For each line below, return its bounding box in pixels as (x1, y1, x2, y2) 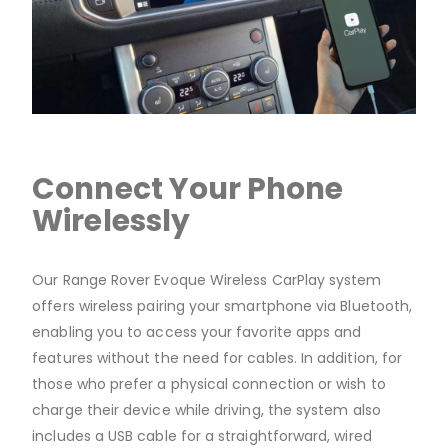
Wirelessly (32, 199, 190, 241)
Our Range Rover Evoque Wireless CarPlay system (32, 269, 382, 290)
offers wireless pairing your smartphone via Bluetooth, (32, 295, 413, 316)
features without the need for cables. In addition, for (32, 347, 403, 368)
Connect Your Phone (32, 167, 344, 209)
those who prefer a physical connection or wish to (32, 373, 386, 394)
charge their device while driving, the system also (32, 399, 381, 420)
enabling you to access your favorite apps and (32, 321, 362, 342)
